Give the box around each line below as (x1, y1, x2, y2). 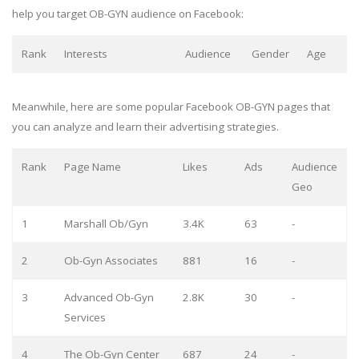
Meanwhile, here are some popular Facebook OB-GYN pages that (12, 99, 330, 114)
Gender (251, 46, 289, 61)
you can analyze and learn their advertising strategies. (12, 119, 279, 134)
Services (63, 309, 106, 325)
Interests (63, 46, 107, 61)
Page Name (63, 159, 121, 174)
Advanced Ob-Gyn (63, 289, 154, 305)
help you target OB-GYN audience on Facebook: (12, 6, 244, 21)
